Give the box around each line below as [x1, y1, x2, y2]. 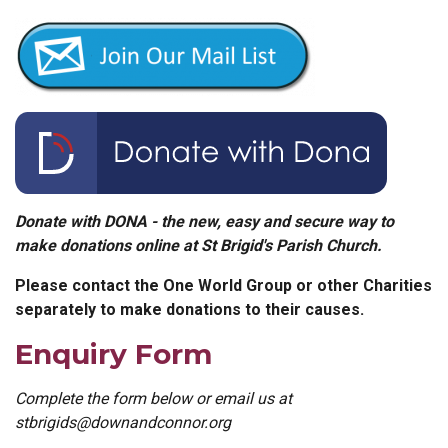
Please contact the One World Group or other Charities [15, 275, 432, 295]
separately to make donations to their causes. [15, 299, 364, 319]
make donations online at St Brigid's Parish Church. [15, 235, 382, 255]
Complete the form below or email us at [15, 388, 292, 408]
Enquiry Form [15, 336, 212, 371]
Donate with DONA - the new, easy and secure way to [15, 211, 394, 231]
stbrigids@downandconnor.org [15, 412, 231, 432]
